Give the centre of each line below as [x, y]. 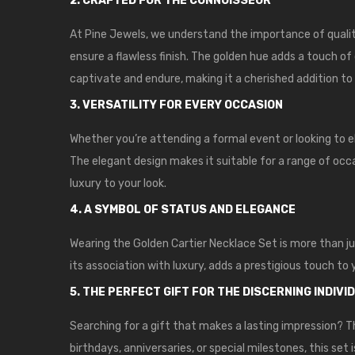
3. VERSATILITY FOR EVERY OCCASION [176, 105]
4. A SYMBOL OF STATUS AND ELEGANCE [183, 210]
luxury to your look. [118, 184]
